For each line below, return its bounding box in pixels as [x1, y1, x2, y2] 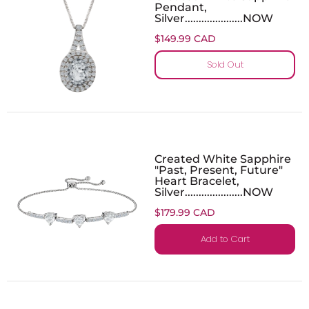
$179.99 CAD [154, 206, 215, 219]
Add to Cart [200, 232, 250, 246]
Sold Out [206, 57, 243, 71]
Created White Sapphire [154, 151, 291, 166]
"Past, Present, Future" [154, 162, 283, 177]
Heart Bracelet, [154, 173, 239, 188]
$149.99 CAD [154, 32, 216, 45]
